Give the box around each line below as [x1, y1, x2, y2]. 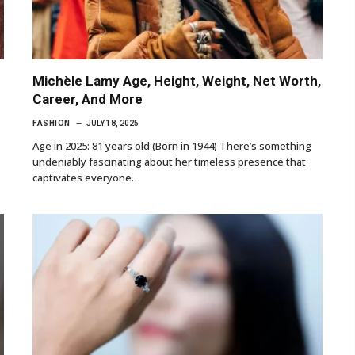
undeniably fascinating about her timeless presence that [32, 154, 306, 169]
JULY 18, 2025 [86, 118, 139, 128]
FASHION [32, 118, 71, 128]
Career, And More [32, 90, 143, 107]
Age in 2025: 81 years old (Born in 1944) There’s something [32, 138, 311, 153]
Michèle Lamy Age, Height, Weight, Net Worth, [32, 72, 321, 89]
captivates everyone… [32, 170, 140, 185]
